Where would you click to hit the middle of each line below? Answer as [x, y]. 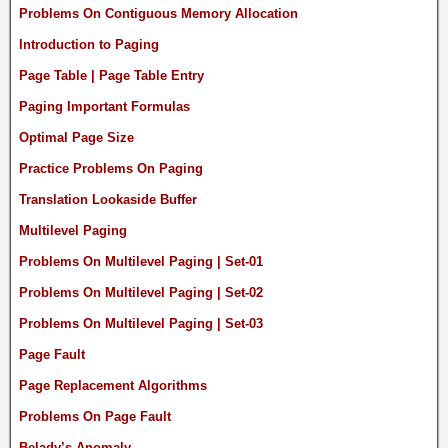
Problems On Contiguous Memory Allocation [158, 13]
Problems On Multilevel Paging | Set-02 [141, 292]
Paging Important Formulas [104, 106]
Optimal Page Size [76, 137]
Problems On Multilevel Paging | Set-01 [141, 261]
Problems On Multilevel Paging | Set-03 [141, 323]
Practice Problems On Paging [111, 168]
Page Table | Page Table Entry [111, 75]
